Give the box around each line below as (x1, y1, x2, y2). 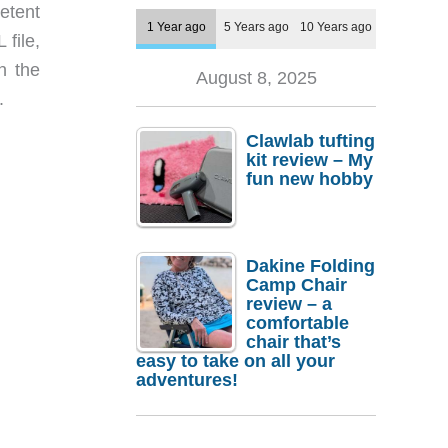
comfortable (246, 312, 349, 333)
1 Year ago (146, 20, 206, 34)
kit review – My (246, 150, 373, 171)
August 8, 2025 (195, 68, 317, 89)
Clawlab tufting (246, 131, 375, 152)
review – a (246, 293, 332, 314)
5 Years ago (223, 20, 289, 34)
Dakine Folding (246, 255, 375, 276)
